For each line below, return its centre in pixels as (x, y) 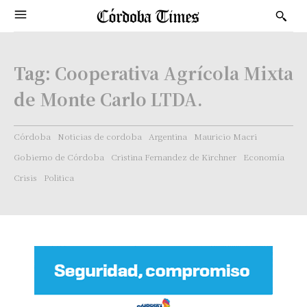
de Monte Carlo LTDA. (108, 99)
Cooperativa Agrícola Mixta (174, 73)
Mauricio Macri (225, 136)
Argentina (168, 136)
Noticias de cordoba (100, 136)
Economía (264, 157)
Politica (59, 177)
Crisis (25, 177)
